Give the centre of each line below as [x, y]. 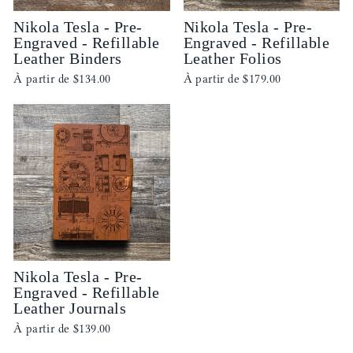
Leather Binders [68, 58]
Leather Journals [70, 308]
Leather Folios [232, 58]
